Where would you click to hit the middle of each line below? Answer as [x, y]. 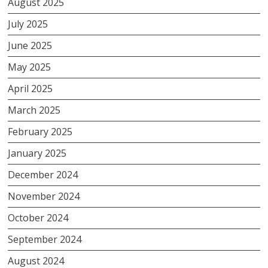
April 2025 [31, 88]
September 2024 [45, 239]
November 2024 [44, 196]
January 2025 [37, 153]
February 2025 [40, 131]
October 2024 [38, 217]
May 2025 [30, 67]
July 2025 [28, 24]
